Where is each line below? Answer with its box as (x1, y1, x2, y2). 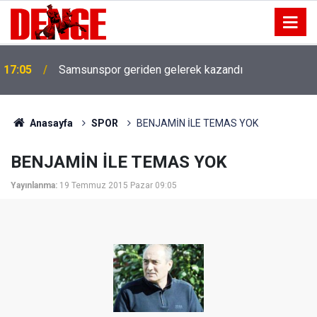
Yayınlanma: (11, 180, 57, 190)
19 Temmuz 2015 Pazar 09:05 (59, 180, 177, 190)
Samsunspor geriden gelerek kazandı (59, 63, 243, 76)
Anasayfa (27, 117, 73, 129)
